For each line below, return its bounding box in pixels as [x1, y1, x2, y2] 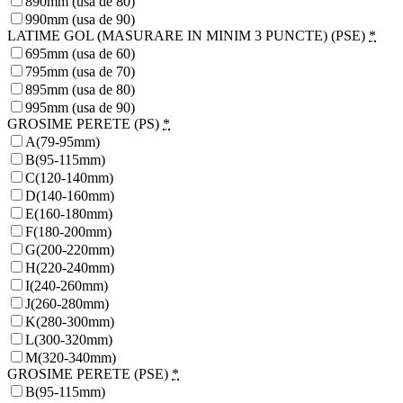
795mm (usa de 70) [25, 64, 135, 80]
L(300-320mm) [25, 332, 112, 348]
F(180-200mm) [25, 224, 112, 240]
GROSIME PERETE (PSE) [7, 366, 168, 382]
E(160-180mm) [25, 206, 112, 222]
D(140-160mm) [25, 188, 114, 204]
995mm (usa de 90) [25, 100, 135, 116]
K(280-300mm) [25, 314, 114, 330]
